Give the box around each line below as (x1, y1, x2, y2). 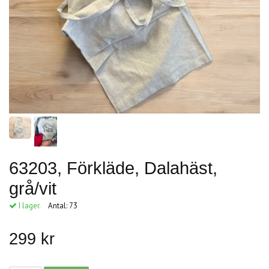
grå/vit (9, 178, 56, 198)
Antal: (48, 200, 69, 211)
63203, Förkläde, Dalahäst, (9, 158, 217, 178)
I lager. (17, 200, 40, 211)
